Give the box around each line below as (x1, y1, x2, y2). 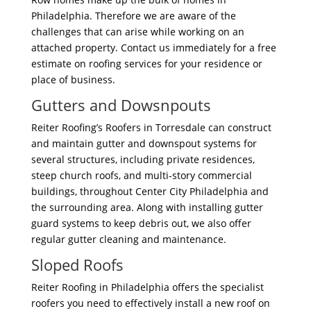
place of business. (31, 73, 115, 87)
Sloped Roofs (31, 254, 124, 276)
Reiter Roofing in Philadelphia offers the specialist (31, 280, 264, 294)
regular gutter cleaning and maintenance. (31, 233, 226, 246)
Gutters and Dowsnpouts (31, 94, 211, 116)
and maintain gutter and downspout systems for (31, 137, 257, 151)
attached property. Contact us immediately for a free (31, 41, 276, 55)
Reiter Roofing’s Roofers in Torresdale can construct (31, 121, 271, 135)
